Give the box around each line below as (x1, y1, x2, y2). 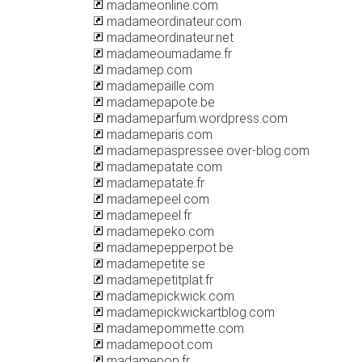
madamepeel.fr (103, 208, 192, 223)
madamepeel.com (103, 192, 209, 207)
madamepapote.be (103, 95, 215, 110)
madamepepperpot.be (103, 240, 234, 255)
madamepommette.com (103, 321, 244, 336)
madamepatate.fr (103, 175, 204, 191)
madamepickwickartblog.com (103, 305, 275, 320)
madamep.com (103, 62, 192, 78)
